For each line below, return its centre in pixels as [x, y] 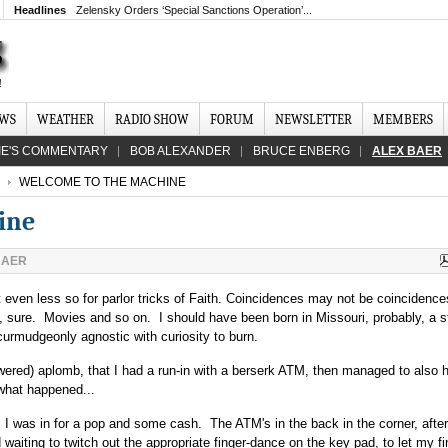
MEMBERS [403, 119]
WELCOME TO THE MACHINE [101, 182]
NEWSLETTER [313, 119]
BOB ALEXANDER [180, 151]
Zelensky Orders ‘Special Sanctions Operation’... [194, 10]
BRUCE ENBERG [301, 151]
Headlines [40, 10]
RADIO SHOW [152, 119]
